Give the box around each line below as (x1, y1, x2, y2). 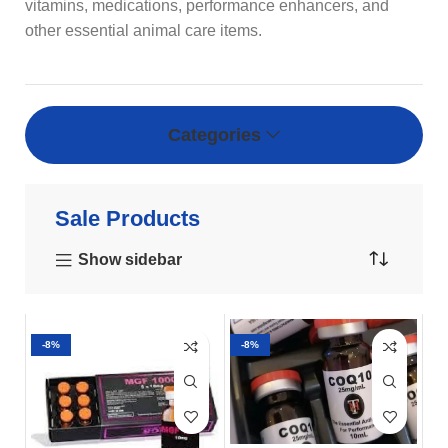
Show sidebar (78, 251, 183, 269)
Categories (168, 124, 262, 145)
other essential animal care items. (25, 22, 262, 39)
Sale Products (55, 206, 200, 231)
